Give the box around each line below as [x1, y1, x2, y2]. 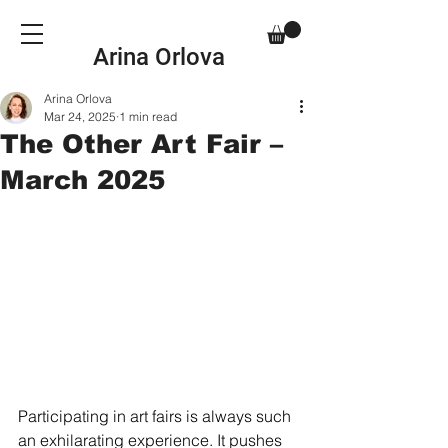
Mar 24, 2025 [44, 108, 116, 124]
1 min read [119, 108, 177, 124]
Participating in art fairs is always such [18, 405, 295, 426]
